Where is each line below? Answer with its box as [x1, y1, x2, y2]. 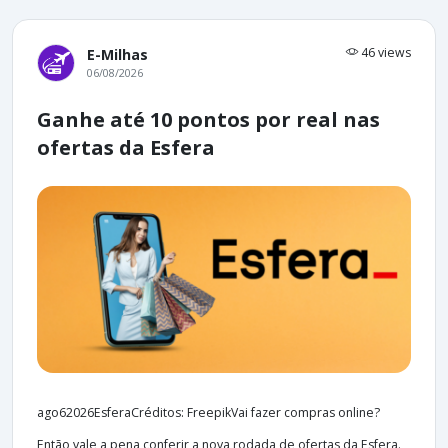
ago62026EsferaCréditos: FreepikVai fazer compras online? [37, 403, 380, 421]
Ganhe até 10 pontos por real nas [37, 105, 380, 133]
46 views [358, 43, 411, 61]
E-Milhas [87, 44, 148, 64]
